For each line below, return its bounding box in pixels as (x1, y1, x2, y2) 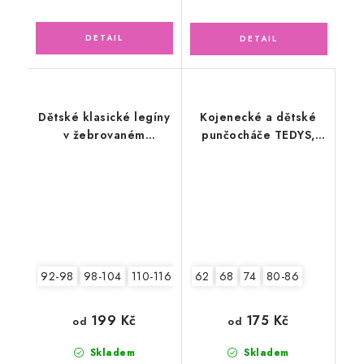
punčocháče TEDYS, (201, 126, 315, 143)
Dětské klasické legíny (38, 108, 171, 125)
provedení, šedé (56, 144, 153, 161)
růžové (238, 144, 279, 161)
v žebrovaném (63, 126, 145, 143)
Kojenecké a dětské (200, 108, 317, 125)
